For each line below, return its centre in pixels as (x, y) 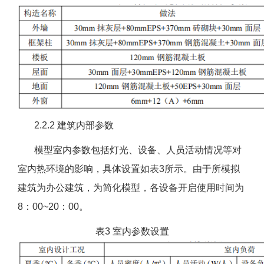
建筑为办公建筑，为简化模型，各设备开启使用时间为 (131, 188)
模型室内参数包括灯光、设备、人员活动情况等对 (130, 150)
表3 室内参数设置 (132, 232)
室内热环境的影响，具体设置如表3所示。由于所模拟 (129, 169)
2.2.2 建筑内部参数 (66, 126)
